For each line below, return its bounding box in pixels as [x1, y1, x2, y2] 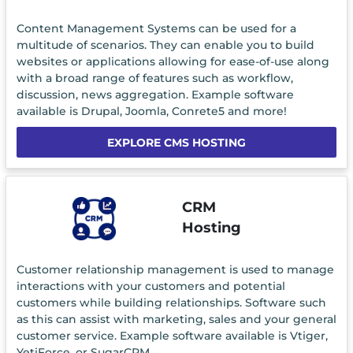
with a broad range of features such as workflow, [16, 71, 293, 86]
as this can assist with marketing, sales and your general [16, 311, 336, 326]
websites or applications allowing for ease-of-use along [16, 54, 329, 69]
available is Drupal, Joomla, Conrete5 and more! [16, 104, 287, 119]
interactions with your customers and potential [16, 278, 285, 293]
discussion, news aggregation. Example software [16, 87, 294, 102]
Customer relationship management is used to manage [16, 262, 334, 277]
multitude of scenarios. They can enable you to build [16, 38, 314, 53]
